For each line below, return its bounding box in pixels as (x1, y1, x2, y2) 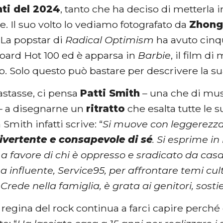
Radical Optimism (65, 33, 154, 46)
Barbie (138, 49, 171, 61)
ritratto (86, 102, 125, 114)
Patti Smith (80, 87, 140, 99)
